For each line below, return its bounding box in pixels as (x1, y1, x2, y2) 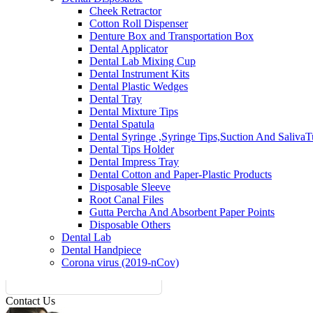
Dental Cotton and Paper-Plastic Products (89, 168, 272, 180)
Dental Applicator (89, 43, 168, 54)
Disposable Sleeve (89, 181, 170, 193)
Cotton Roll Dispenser (89, 17, 188, 29)
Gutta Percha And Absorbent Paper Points (89, 206, 275, 218)
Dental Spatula (89, 118, 154, 130)
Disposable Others (89, 219, 170, 231)
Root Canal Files (89, 194, 163, 205)
